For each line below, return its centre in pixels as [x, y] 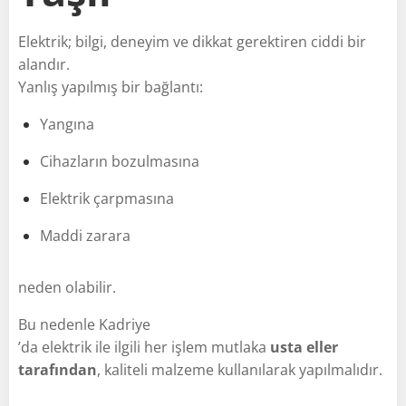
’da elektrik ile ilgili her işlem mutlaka [144, 347]
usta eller [304, 347]
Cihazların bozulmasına [120, 161]
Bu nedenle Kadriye [84, 324]
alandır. [44, 64]
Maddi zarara [85, 235]
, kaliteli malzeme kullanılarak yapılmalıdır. [240, 369]
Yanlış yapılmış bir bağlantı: [111, 87]
